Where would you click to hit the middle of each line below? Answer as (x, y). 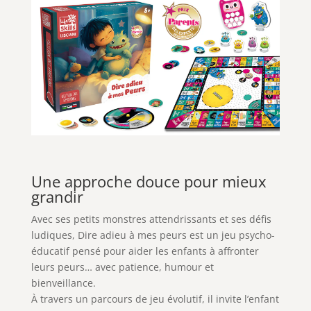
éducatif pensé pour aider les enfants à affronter (145, 251)
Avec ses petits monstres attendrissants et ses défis (151, 219)
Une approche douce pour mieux (149, 181)
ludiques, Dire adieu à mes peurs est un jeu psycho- (153, 235)
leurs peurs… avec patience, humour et (122, 267)
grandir (57, 196)
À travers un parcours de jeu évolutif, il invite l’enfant (155, 299)
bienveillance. (63, 283)
